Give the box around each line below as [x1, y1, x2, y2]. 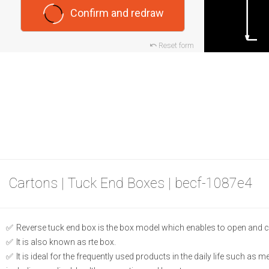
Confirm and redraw [70, 7, 165, 20]
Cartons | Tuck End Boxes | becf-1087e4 [9, 175, 252, 192]
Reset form [158, 41, 194, 50]
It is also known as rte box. [14, 237, 116, 247]
